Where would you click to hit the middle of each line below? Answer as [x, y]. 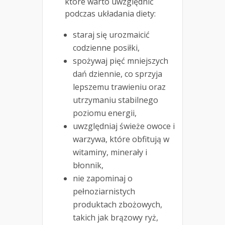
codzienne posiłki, [106, 48]
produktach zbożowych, [118, 205]
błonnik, [88, 165]
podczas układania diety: [110, 14]
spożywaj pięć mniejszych [121, 61]
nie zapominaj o [103, 179]
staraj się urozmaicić [111, 35]
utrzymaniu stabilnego [116, 100]
